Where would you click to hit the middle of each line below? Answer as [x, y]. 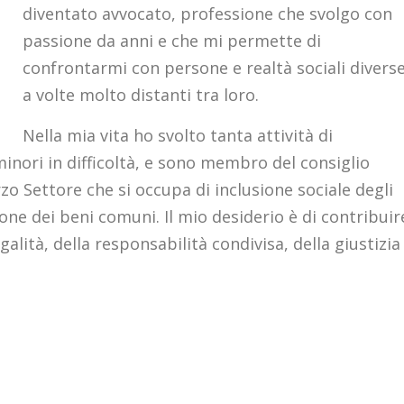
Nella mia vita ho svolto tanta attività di [178, 135]
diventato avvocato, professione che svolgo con [207, 14]
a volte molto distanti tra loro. [141, 95]
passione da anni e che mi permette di [172, 41]
